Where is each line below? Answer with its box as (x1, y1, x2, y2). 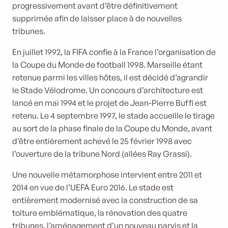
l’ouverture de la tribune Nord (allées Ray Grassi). (12, 149, 192, 159)
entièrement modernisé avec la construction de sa (12, 195, 198, 205)
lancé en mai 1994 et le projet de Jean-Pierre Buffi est (12, 98, 207, 108)
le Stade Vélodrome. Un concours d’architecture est (12, 85, 203, 95)
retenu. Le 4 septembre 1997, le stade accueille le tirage (12, 110, 215, 121)
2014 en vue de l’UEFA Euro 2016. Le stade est (12, 182, 174, 192)
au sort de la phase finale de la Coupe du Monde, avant (12, 123, 212, 133)
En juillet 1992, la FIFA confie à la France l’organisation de (12, 47, 216, 57)
